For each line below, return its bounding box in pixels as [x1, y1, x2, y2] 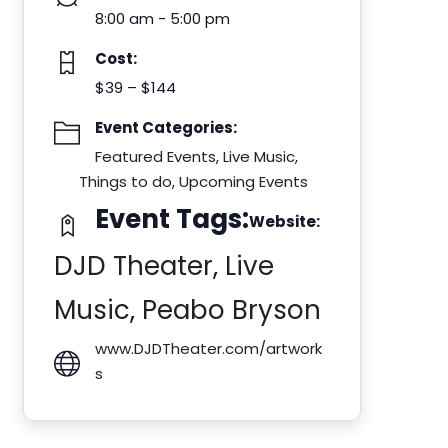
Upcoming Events [179, 171, 309, 192]
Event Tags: [95, 201, 250, 237]
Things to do [79, 171, 173, 192]
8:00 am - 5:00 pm [95, 8, 231, 29]
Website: [249, 211, 321, 232]
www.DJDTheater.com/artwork [95, 338, 323, 359]
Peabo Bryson [142, 292, 322, 328]
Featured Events [95, 146, 217, 167]
